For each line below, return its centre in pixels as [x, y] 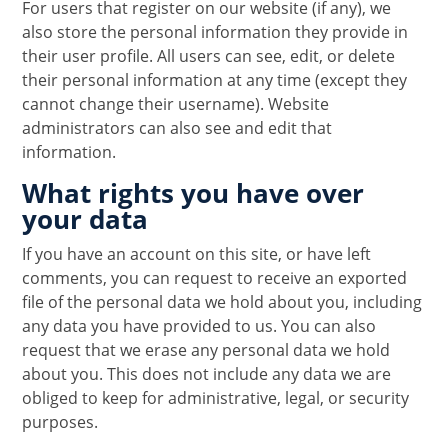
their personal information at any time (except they [215, 80]
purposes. [60, 422]
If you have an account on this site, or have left [197, 254]
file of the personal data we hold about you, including [222, 302]
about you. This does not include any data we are [207, 374]
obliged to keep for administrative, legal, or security [216, 398]
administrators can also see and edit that [177, 128]
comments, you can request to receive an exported [215, 278]
